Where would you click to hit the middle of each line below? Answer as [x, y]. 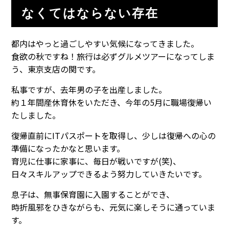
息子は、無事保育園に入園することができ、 [93, 194]
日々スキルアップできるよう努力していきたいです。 [109, 174]
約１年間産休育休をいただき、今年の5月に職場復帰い [112, 102]
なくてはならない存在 [90, 13]
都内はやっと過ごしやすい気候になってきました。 [105, 43]
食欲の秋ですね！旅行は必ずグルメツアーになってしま [113, 56]
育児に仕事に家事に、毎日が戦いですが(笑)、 [96, 161]
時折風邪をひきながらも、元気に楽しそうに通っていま [113, 207]
